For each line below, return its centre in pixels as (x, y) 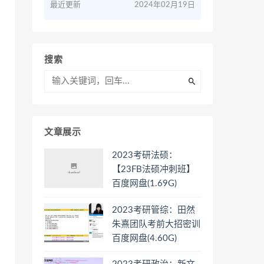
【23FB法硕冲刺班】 (154, 169)
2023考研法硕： (145, 155)
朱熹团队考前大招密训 (156, 224)
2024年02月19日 (165, 5)
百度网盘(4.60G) (144, 238)
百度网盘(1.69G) (144, 184)
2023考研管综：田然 (154, 210)
